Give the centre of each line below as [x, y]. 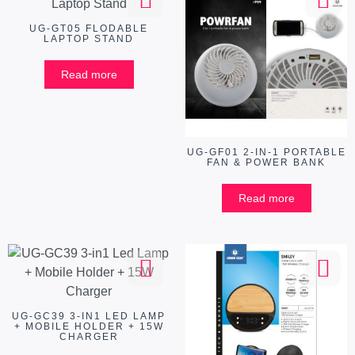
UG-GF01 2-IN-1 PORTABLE [266, 153]
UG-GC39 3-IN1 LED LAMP [89, 317]
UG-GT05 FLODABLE [89, 29]
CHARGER [89, 337]
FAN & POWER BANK [266, 163]
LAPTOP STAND [89, 39]
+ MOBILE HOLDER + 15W [89, 327]
